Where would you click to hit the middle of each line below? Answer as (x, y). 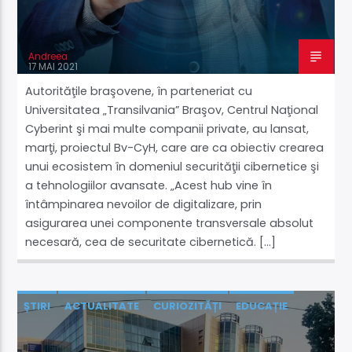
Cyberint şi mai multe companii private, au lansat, (167, 129)
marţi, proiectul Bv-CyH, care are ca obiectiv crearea (175, 148)
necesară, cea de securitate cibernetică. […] (151, 242)
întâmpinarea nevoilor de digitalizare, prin (144, 205)
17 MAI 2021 (53, 67)
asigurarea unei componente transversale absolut (170, 224)
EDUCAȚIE (262, 306)
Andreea (48, 57)
